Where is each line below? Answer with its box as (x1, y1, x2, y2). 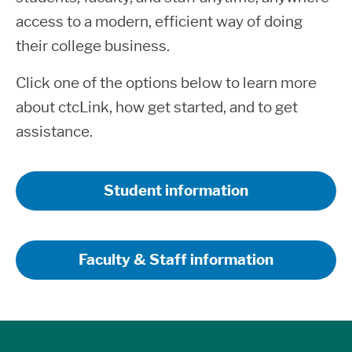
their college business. (16, 37, 170, 55)
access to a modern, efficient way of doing (16, 13, 302, 31)
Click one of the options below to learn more (16, 74, 317, 92)
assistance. (16, 123, 93, 141)
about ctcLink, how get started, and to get (16, 98, 298, 116)
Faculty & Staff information (79, 251, 273, 269)
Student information (104, 181, 248, 200)
